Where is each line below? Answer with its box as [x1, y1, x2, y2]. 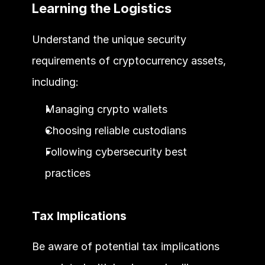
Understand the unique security [31, 33, 186, 46]
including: [31, 75, 79, 88]
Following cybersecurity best [44, 145, 187, 158]
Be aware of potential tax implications [31, 240, 219, 253]
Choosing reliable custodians [44, 124, 186, 137]
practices [44, 166, 91, 179]
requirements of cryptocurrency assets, [31, 54, 226, 67]
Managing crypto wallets [44, 102, 167, 115]
